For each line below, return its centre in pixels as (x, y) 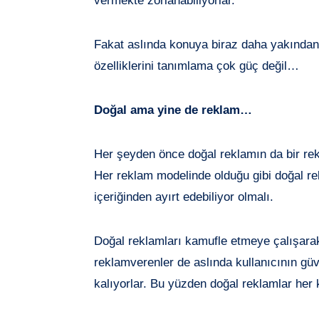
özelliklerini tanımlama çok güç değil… (197, 66)
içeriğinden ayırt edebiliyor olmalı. (184, 197)
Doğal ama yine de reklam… (173, 110)
